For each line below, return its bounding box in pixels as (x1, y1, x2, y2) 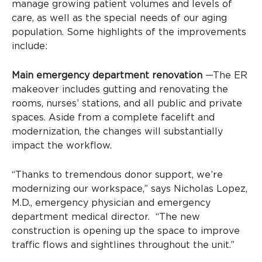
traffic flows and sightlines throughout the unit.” (12, 240, 235, 250)
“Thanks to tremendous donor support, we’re (12, 170, 223, 180)
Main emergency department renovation (12, 70, 202, 80)
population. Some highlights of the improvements (12, 27, 246, 37)
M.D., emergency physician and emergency (12, 198, 211, 208)
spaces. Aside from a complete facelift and (12, 112, 215, 122)
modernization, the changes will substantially (12, 126, 223, 136)
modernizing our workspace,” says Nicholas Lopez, (12, 184, 247, 194)
